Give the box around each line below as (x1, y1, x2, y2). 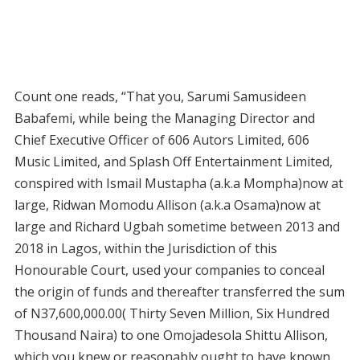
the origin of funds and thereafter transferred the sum (14, 283, 345, 301)
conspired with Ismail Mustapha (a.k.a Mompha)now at (14, 174, 343, 193)
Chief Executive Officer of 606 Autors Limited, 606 (14, 131, 309, 149)
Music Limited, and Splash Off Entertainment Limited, (14, 153, 333, 171)
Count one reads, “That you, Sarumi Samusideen (14, 88, 306, 106)
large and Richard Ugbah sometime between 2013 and (14, 218, 340, 236)
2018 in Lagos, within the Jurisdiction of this (14, 239, 277, 258)
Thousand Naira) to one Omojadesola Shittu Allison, (14, 326, 328, 345)
